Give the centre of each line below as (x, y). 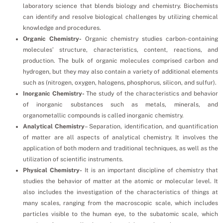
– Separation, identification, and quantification (152, 126)
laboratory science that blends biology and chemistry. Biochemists (120, 6)
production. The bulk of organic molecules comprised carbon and (120, 60)
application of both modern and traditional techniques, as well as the (120, 148)
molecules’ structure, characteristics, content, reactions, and (120, 50)
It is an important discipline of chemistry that (150, 170)
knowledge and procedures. (62, 28)
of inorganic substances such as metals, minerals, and (120, 104)
